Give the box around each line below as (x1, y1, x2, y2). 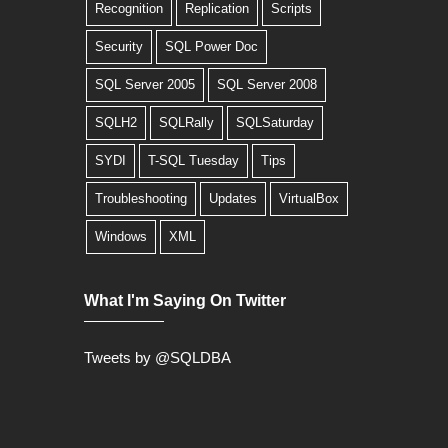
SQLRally (159, 115, 214, 130)
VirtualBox (279, 191, 339, 206)
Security (95, 39, 143, 54)
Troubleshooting (95, 191, 187, 206)
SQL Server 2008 (217, 77, 317, 92)
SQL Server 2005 (95, 77, 195, 92)
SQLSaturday (236, 115, 314, 130)
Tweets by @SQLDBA (84, 349, 231, 366)
